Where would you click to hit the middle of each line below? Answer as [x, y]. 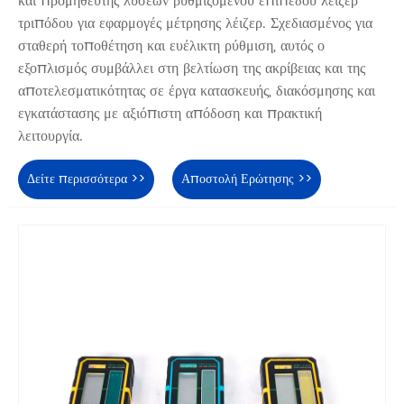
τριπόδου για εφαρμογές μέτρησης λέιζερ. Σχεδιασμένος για [195, 24]
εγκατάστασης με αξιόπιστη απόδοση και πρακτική [170, 114]
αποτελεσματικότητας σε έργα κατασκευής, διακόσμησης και [197, 92]
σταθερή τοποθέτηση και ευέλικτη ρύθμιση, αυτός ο [171, 46]
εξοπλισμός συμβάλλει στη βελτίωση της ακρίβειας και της [192, 69]
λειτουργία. [50, 137]
